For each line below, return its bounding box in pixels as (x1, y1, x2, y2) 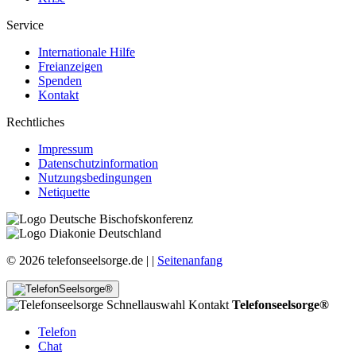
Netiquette (38, 184, 90, 199)
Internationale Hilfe (38, 44, 135, 59)
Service (6, 17, 44, 32)
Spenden (38, 73, 82, 87)
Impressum (38, 141, 93, 156)
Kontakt (38, 87, 79, 102)
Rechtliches (6, 114, 64, 129)
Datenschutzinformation (38, 156, 158, 170)
